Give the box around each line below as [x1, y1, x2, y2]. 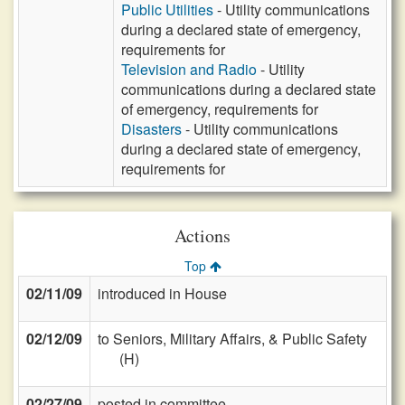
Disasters [121, 118, 182, 139]
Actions [174, 223, 231, 248]
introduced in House [98, 283, 227, 304]
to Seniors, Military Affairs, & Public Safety [98, 328, 367, 349]
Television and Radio [121, 59, 257, 80]
